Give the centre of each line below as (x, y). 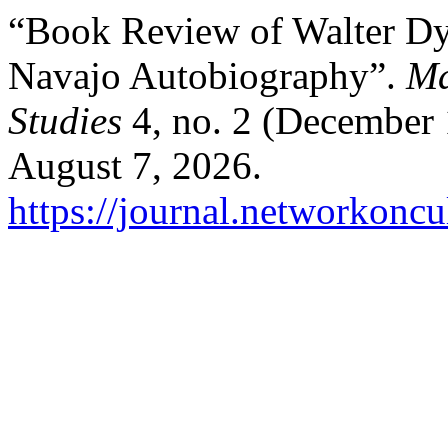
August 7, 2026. (135, 165)
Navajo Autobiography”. (207, 75)
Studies (65, 120)
